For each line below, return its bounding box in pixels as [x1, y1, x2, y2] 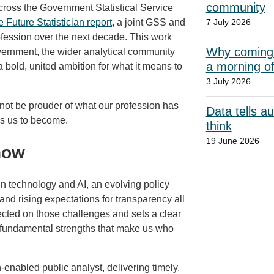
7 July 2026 [206, 17, 251, 27]
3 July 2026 [206, 76, 251, 86]
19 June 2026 [206, 136, 259, 146]
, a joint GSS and [112, 17, 185, 28]
